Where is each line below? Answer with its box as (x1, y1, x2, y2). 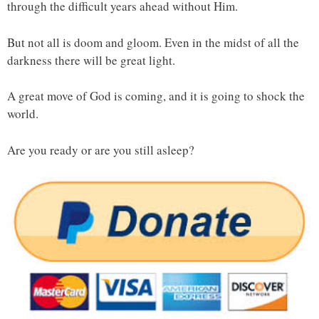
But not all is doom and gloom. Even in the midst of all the (7, 33, 299, 51)
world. (7, 105, 38, 122)
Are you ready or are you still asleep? (7, 141, 194, 158)
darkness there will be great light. (7, 51, 175, 68)
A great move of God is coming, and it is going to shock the (7, 88, 305, 104)
